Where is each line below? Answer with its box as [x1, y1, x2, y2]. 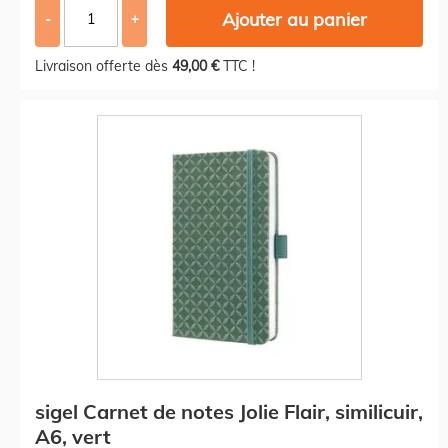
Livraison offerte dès [35, 56, 172, 75]
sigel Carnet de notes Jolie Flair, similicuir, [35, 398, 423, 424]
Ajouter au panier [222, 7, 368, 31]
